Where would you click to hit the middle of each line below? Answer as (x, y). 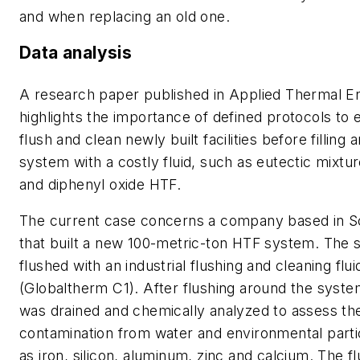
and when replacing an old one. (125, 16)
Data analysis (76, 53)
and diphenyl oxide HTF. (100, 184)
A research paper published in (124, 94)
